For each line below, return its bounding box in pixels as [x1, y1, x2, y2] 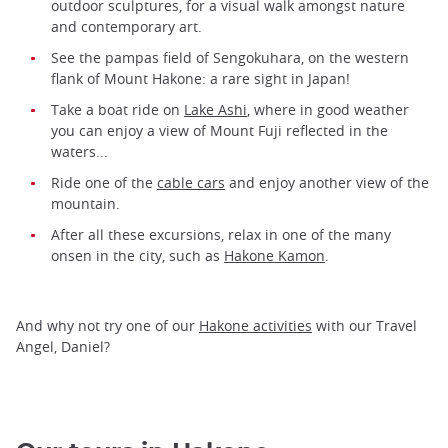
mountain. [51, 194, 120, 214]
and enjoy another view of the [225, 173, 429, 193]
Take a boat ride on [51, 100, 184, 120]
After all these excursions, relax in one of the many [51, 225, 391, 245]
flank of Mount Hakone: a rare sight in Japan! [51, 69, 350, 89]
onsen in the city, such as [51, 246, 224, 266]
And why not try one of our [16, 316, 199, 336]
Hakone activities [199, 316, 312, 336]
